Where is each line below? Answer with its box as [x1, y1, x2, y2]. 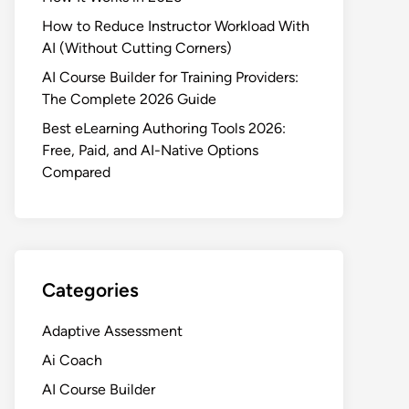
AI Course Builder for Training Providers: [42, 68, 299, 86]
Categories [42, 278, 139, 301]
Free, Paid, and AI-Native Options [42, 142, 258, 159]
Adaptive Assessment [42, 322, 183, 340]
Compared [42, 163, 110, 181]
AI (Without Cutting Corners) [42, 39, 232, 57]
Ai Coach [42, 351, 102, 369]
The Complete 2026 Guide [42, 90, 216, 108]
